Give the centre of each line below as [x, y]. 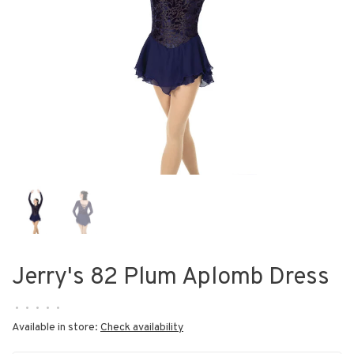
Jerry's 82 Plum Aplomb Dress [171, 278]
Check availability [142, 328]
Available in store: [56, 328]
